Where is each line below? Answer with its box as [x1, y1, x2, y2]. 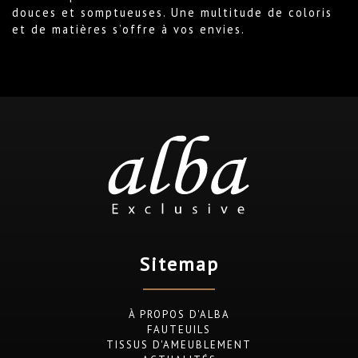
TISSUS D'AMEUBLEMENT [106, 337, 252, 352]
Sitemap [139, 251, 219, 276]
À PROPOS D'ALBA [128, 307, 230, 321]
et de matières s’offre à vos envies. [12, 21, 245, 37]
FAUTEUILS [147, 322, 211, 336]
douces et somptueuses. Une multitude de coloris [12, 4, 332, 20]
